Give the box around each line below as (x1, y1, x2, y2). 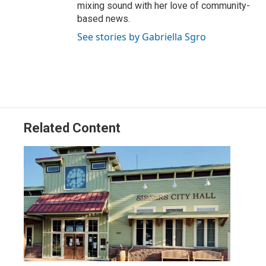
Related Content (24, 121, 121, 135)
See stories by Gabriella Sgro (77, 30, 206, 43)
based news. (77, 13, 130, 24)
